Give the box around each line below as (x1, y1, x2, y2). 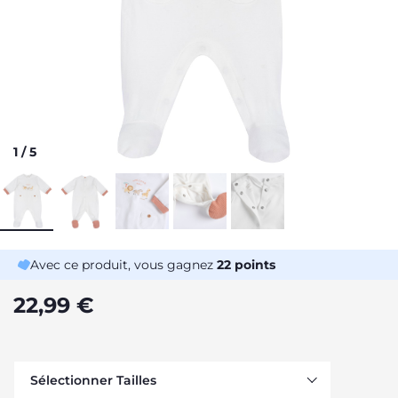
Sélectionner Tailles (30, 372, 156, 388)
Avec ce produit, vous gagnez (30, 257, 217, 273)
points (231, 257, 275, 273)
